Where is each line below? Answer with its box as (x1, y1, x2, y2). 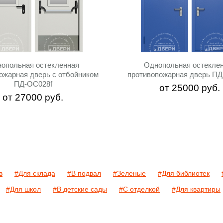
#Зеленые (113, 169, 146, 177)
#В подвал (67, 169, 101, 177)
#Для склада (14, 169, 55, 177)
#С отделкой (119, 185, 160, 193)
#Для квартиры (172, 185, 221, 193)
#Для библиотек (158, 169, 210, 177)
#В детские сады (53, 185, 107, 193)
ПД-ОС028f (13, 80, 52, 88)
